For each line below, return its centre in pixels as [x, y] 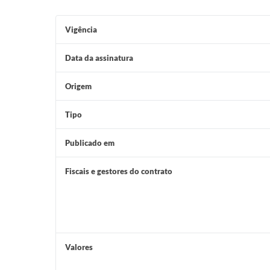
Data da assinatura [99, 58]
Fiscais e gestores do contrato [119, 171]
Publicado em [90, 143]
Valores [79, 247]
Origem [78, 86]
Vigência [81, 30]
